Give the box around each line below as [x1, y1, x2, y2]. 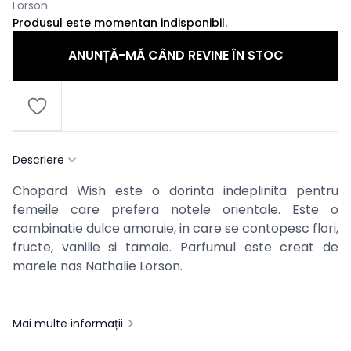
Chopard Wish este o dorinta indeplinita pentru [13, 182, 338, 200]
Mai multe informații [13, 316, 123, 331]
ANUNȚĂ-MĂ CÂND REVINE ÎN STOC [67, 46, 284, 64]
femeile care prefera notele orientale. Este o [13, 201, 338, 219]
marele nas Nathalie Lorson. [13, 257, 183, 275]
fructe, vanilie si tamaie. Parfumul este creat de [13, 238, 338, 256]
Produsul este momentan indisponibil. [13, 15, 227, 31]
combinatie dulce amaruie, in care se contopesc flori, [13, 219, 338, 237]
